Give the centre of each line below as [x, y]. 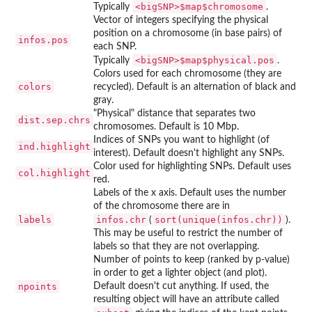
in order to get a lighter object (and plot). [180, 273]
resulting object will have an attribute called [186, 299]
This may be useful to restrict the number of [188, 233]
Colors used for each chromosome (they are [187, 73]
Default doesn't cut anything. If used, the [181, 286]
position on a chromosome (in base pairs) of [188, 33]
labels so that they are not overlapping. [176, 246]
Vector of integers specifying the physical [181, 20]
